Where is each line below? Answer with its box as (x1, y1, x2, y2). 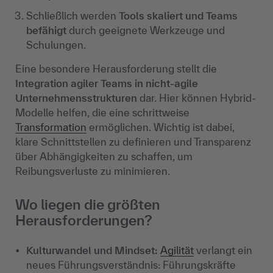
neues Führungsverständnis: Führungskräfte (26, 259, 236, 271)
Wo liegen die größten (15, 196, 160, 213)
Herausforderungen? (15, 212, 152, 229)
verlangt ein (194, 244, 252, 257)
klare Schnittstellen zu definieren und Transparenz (15, 136, 251, 148)
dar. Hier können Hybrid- (137, 92, 256, 104)
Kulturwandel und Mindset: (26, 244, 158, 257)
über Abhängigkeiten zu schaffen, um (15, 151, 193, 163)
